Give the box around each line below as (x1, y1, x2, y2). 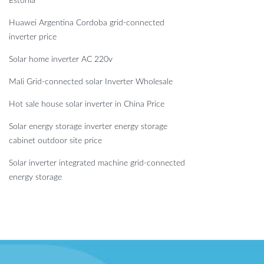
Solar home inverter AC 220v (9, 55, 113, 64)
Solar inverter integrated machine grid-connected (9, 159, 185, 167)
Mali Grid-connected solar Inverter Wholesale (9, 77, 173, 86)
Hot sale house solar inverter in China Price (9, 100, 164, 108)
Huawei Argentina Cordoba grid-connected (9, 18, 164, 27)
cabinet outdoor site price (9, 136, 102, 145)
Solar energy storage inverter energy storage (9, 122, 167, 131)
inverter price (9, 32, 57, 41)
